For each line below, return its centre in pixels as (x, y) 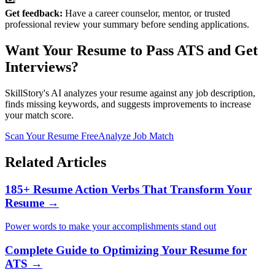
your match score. (39, 115)
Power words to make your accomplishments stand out (110, 227)
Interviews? (42, 67)
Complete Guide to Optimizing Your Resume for (126, 250)
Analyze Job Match (136, 136)
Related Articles (56, 162)
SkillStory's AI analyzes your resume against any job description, (130, 93)
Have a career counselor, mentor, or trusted (146, 13)
